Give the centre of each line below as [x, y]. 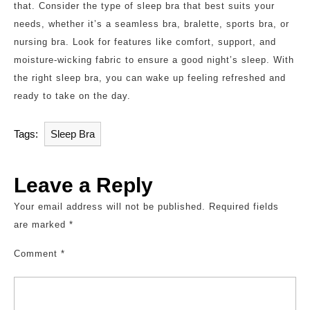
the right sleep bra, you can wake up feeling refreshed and [150, 77]
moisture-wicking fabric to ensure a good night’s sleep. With [154, 60]
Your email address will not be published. [110, 206]
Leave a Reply [83, 185]
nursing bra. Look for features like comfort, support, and [145, 42]
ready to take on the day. [72, 95]
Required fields [244, 206]
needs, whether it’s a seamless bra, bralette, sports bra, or [152, 24]
